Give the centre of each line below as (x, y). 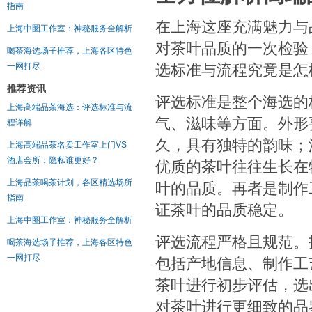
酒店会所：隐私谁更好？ (53, 160)
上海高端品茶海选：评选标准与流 (70, 107)
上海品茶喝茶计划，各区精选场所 (70, 182)
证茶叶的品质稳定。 (224, 210)
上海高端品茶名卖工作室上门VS (67, 145)
